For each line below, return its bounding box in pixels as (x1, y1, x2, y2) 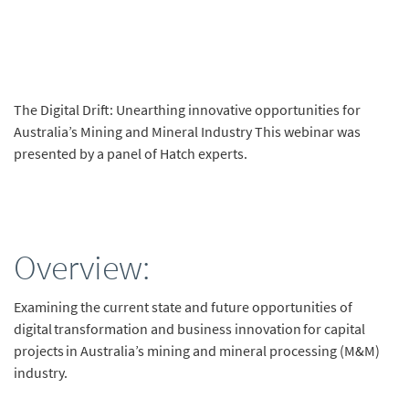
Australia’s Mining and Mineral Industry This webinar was (14, 121, 361, 141)
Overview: (14, 246, 150, 289)
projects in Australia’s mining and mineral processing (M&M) (14, 341, 380, 361)
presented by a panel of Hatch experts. (14, 143, 247, 163)
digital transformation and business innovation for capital (14, 320, 365, 339)
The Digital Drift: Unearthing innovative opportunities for (14, 100, 361, 119)
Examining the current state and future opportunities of (14, 298, 352, 317)
